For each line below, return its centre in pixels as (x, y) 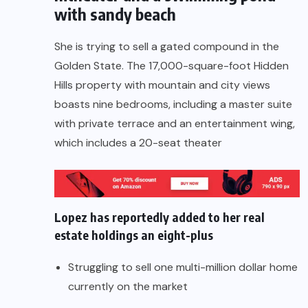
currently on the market (128, 287)
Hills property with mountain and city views (162, 85)
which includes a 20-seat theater (138, 142)
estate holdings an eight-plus (134, 235)
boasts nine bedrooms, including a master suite (173, 104)
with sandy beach (115, 13)
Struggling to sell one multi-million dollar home (183, 267)
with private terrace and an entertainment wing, (175, 123)
